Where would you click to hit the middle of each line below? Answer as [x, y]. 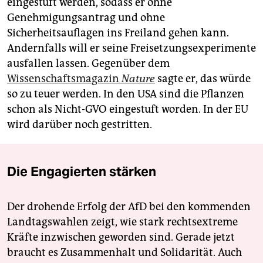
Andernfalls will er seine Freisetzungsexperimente [131, 48]
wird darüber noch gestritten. [80, 125]
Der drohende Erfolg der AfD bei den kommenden [129, 207]
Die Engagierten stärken [82, 172]
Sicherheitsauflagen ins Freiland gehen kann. [118, 33]
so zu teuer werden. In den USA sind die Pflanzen [126, 94]
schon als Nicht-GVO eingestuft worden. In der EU [128, 109]
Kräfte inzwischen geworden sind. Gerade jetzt [121, 237]
